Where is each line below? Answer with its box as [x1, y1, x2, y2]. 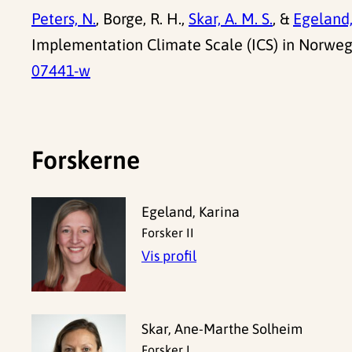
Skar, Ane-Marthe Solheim [141, 321, 302, 338]
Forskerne [31, 145, 140, 174]
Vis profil [141, 247, 196, 265]
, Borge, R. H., [96, 9, 189, 28]
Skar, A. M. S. [189, 9, 273, 28]
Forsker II [141, 225, 194, 240]
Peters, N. [31, 9, 96, 28]
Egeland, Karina [141, 203, 240, 221]
